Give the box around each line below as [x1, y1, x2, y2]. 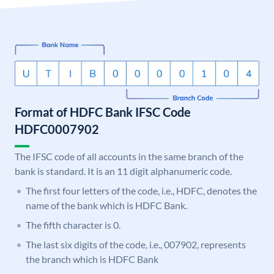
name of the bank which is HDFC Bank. [26, 199, 187, 212]
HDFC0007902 [15, 122, 99, 137]
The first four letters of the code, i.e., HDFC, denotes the [26, 185, 257, 197]
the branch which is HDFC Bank [26, 253, 158, 265]
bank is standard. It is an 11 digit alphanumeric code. [15, 165, 232, 177]
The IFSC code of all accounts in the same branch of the [15, 150, 243, 163]
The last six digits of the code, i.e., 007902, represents [26, 239, 246, 251]
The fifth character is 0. [26, 219, 120, 231]
